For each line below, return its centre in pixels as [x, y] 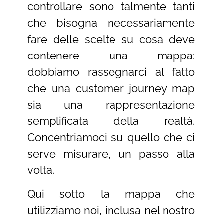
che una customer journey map [111, 88]
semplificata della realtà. [111, 121]
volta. [40, 170]
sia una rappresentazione [111, 105]
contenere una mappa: [111, 56]
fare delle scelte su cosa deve [111, 39]
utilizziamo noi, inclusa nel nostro [111, 210]
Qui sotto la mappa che [111, 194]
